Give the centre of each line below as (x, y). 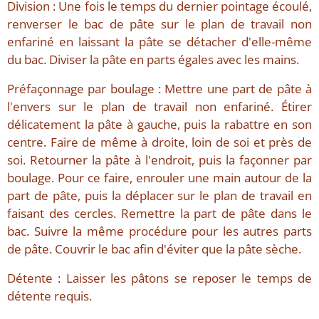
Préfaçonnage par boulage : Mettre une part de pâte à (159, 89)
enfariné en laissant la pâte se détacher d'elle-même (159, 42)
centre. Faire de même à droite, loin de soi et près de (159, 142)
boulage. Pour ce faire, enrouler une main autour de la (159, 178)
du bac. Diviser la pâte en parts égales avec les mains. (153, 60)
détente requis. (49, 296)
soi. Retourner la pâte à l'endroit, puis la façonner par (159, 160)
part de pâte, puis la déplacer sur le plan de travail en (159, 196)
